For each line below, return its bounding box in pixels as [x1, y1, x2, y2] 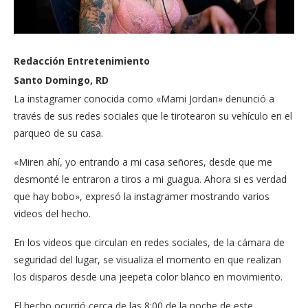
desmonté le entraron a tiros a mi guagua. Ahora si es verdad [14, 173, 287, 186]
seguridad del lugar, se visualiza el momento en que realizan [14, 253, 281, 267]
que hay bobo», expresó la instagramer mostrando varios [14, 190, 269, 203]
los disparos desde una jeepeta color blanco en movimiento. [14, 270, 283, 284]
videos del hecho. [14, 207, 91, 221]
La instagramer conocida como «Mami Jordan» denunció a [14, 92, 274, 106]
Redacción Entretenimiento [14, 54, 150, 68]
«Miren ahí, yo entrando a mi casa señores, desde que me [14, 155, 272, 169]
